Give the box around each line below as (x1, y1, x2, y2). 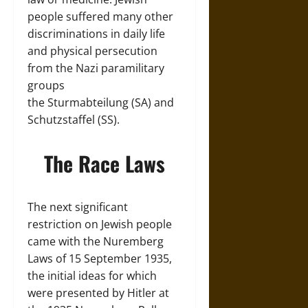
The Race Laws (43, 148, 165, 179)
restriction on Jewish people (27, 217, 172, 232)
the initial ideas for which (27, 268, 157, 283)
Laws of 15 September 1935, (27, 251, 172, 266)
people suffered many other (27, 9, 173, 24)
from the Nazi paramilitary (27, 60, 164, 76)
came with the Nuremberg (27, 234, 164, 249)
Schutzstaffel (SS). (27, 112, 120, 127)
